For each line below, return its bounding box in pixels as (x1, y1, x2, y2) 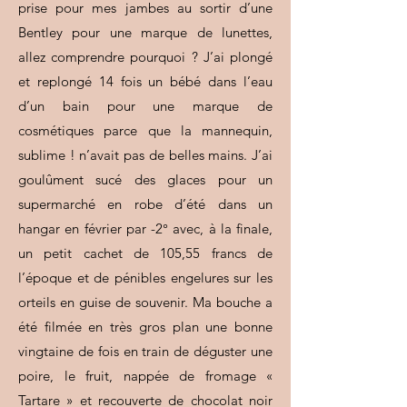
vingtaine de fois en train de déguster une (18, 342, 273, 360)
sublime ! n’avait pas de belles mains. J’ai (18, 146, 273, 164)
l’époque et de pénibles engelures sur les (18, 269, 273, 286)
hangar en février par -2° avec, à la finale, (18, 220, 273, 237)
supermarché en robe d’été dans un (18, 195, 273, 213)
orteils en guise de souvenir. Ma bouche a (18, 293, 273, 311)
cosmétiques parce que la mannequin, (18, 122, 273, 139)
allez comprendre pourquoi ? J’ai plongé (18, 48, 273, 65)
